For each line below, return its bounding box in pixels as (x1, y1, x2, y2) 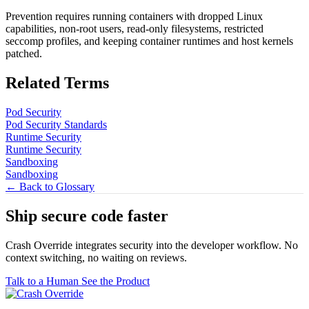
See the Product (81, 275, 150, 288)
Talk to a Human (6, 275, 81, 288)
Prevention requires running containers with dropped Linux (6, 10, 263, 22)
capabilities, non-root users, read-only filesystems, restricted (6, 22, 263, 34)
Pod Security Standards (6, 118, 107, 130)
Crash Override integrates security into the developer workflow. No (6, 239, 298, 252)
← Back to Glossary (6, 180, 94, 192)
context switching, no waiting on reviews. (6, 252, 187, 264)
